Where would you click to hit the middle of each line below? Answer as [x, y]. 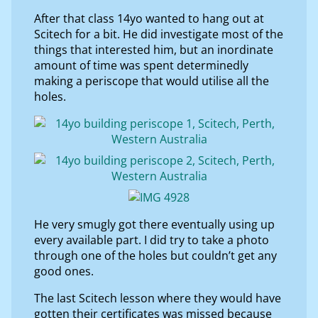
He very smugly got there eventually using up [154, 224]
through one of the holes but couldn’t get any [155, 255]
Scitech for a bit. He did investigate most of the [159, 34]
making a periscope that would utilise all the [152, 81]
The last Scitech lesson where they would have [158, 298]
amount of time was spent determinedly [141, 65]
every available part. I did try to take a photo [152, 240]
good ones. [64, 271]
